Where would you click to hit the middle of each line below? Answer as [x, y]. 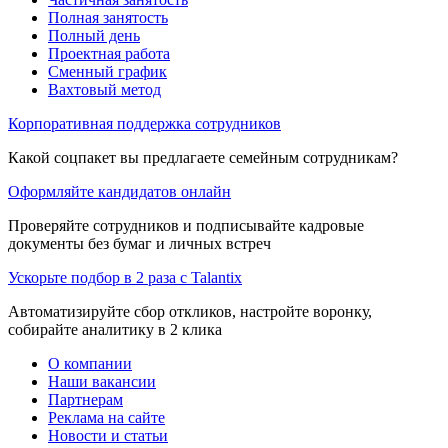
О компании [90, 363]
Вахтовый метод [104, 89]
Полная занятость [108, 17]
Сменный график [107, 71]
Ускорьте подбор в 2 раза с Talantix [125, 277]
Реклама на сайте [106, 417]
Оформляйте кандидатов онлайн [119, 191]
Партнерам [85, 399]
